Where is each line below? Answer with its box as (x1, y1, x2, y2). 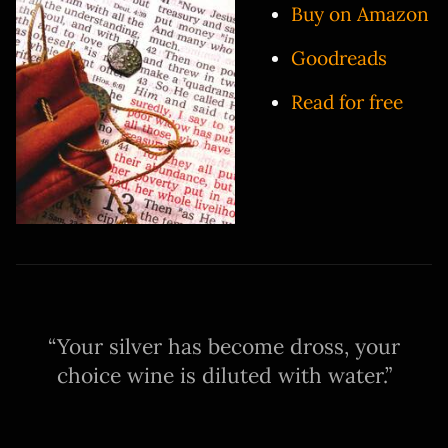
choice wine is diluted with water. (56, 361, 385, 389)
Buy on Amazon (291, 2, 430, 27)
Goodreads (291, 46, 388, 71)
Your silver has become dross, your (57, 332, 400, 360)
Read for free (291, 90, 404, 115)
